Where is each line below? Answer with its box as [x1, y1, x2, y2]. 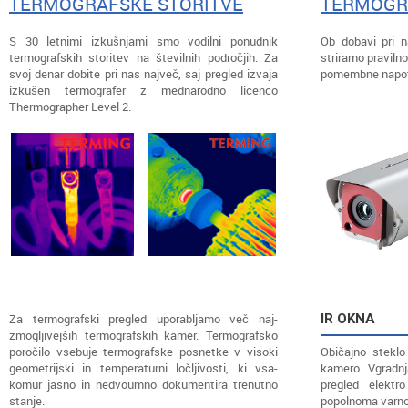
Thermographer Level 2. [9, 98, 131, 115]
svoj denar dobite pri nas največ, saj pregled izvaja [9, 66, 278, 82]
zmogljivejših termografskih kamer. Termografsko [9, 327, 278, 343]
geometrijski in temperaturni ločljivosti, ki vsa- [9, 360, 278, 376]
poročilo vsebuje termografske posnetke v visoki [9, 343, 278, 360]
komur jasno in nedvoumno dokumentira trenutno [9, 376, 278, 393]
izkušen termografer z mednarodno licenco [9, 82, 278, 98]
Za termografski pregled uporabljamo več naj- [9, 311, 278, 327]
